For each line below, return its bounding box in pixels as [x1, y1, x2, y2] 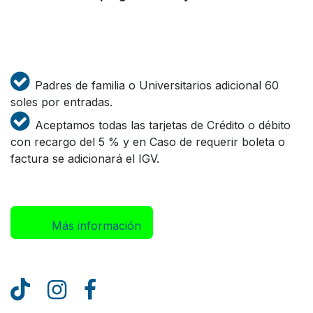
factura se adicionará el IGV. [10, 152, 159, 166]
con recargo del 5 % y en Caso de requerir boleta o [10, 135, 285, 149]
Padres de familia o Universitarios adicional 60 [35, 78, 279, 92]
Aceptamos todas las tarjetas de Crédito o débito [35, 118, 291, 132]
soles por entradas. [10, 95, 112, 109]
